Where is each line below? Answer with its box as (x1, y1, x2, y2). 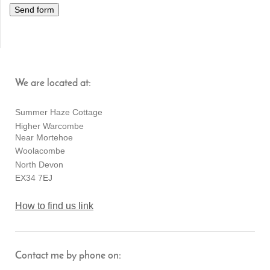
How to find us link (15, 201, 93, 212)
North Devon (15, 159, 63, 169)
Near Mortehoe (15, 132, 73, 142)
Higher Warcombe (15, 121, 84, 131)
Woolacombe (15, 146, 65, 156)
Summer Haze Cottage (15, 107, 102, 118)
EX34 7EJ (15, 173, 52, 183)
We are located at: (15, 78, 91, 89)
